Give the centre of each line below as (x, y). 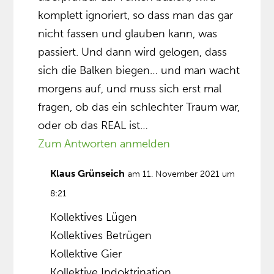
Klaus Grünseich (88, 173)
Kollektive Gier (86, 254)
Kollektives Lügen (94, 217)
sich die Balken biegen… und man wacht (139, 70)
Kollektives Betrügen (101, 235)
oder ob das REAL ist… (93, 125)
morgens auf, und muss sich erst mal (130, 88)
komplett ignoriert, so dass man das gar (136, 15)
